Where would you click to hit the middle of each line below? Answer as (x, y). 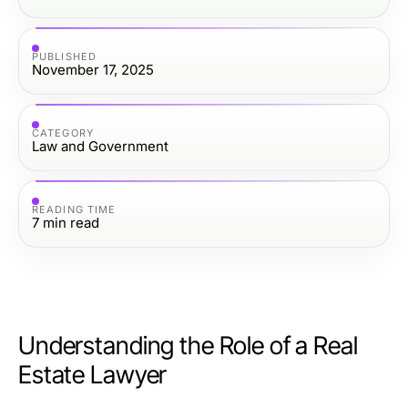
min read (71, 222)
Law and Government (100, 146)
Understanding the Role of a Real (188, 346)
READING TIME (74, 209)
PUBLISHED (64, 56)
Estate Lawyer (93, 375)
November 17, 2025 (93, 69)
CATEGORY (63, 133)
